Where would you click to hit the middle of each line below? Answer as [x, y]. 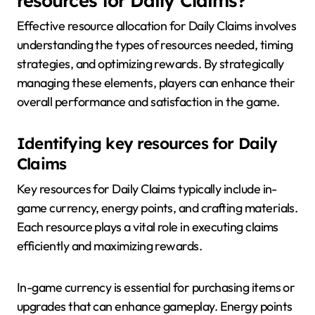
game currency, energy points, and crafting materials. [157, 207]
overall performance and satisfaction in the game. [148, 102]
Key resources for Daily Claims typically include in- [147, 188]
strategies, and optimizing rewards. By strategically [150, 64]
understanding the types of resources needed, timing [155, 45]
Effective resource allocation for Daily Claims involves [157, 26]
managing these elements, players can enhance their [156, 83]
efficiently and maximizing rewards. [110, 245]
